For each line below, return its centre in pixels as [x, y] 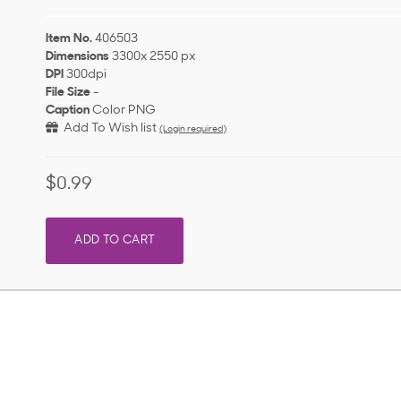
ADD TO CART [115, 241]
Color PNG [124, 111]
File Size [68, 93]
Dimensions [78, 57]
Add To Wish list [108, 129]
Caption [68, 111]
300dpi [87, 75]
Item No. [69, 39]
